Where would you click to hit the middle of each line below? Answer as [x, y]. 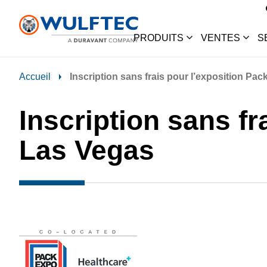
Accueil [35, 77]
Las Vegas [87, 150]
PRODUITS [159, 38]
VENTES [221, 38]
